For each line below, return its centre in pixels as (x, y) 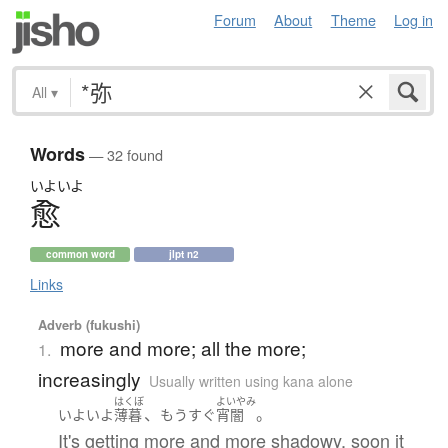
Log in (413, 19)
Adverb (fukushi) (88, 325)
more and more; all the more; (182, 348)
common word (80, 254)
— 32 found (124, 155)
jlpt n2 (184, 254)
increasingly (89, 379)
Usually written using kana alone (250, 381)
